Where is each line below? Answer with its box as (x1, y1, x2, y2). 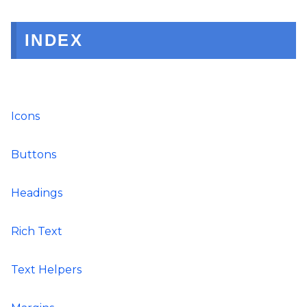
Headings (11, 186, 62, 199)
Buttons (11, 148, 56, 161)
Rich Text (11, 225, 62, 238)
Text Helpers (11, 263, 82, 276)
